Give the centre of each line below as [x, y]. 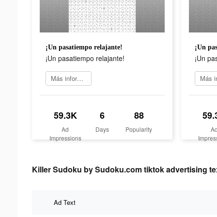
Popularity [139, 129]
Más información [80, 78]
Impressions [65, 138]
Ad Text [65, 202]
